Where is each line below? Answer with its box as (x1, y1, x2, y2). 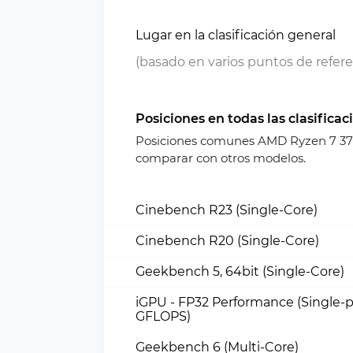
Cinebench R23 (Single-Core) (136, 203, 318, 217)
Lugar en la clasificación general (136, 28, 336, 43)
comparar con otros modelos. (136, 150, 306, 165)
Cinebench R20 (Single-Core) (136, 233, 319, 248)
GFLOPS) (136, 309, 191, 324)
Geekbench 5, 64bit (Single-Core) (136, 264, 344, 279)
